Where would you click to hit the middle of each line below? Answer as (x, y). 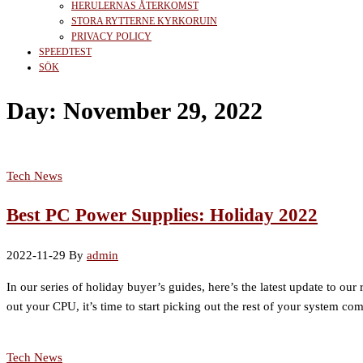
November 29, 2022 (163, 111)
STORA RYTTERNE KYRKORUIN (144, 21)
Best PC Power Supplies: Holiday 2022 (162, 215)
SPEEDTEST (65, 52)
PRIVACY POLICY (111, 36)
